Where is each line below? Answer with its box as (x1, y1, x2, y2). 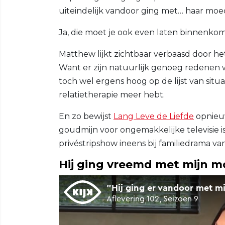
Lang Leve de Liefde (114, 111, 194, 121)
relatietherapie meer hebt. (59, 89, 165, 99)
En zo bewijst (59, 111, 114, 121)
